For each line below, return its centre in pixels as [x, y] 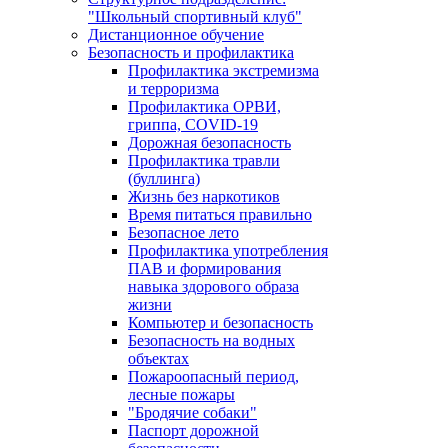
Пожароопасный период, [213, 376]
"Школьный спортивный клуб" [195, 16]
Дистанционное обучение [176, 34]
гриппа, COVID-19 [193, 124]
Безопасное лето [183, 232]
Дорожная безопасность [209, 142]
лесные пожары [181, 394]
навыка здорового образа [213, 286]
